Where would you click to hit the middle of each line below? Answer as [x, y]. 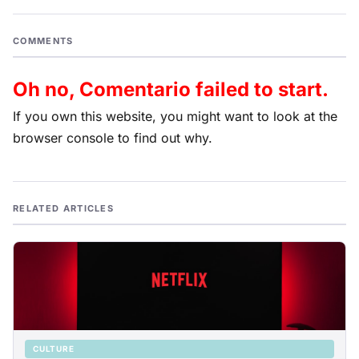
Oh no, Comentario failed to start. [171, 90]
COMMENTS [43, 41]
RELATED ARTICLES [64, 209]
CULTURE [54, 349]
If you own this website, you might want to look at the [175, 117]
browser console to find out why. [113, 138]
